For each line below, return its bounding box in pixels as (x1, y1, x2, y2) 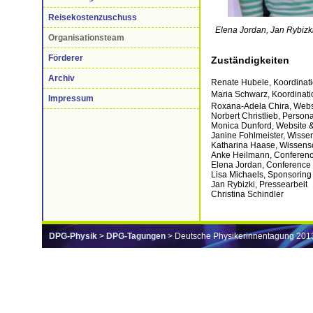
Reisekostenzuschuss (48, 13, 137, 22)
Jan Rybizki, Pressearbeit (211, 179, 307, 189)
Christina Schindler (211, 189, 284, 199)
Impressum (48, 94, 94, 103)
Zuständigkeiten (211, 54, 289, 66)
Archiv (48, 73, 75, 83)
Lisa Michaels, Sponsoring (211, 169, 312, 180)
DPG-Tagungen (106, 231, 166, 241)
